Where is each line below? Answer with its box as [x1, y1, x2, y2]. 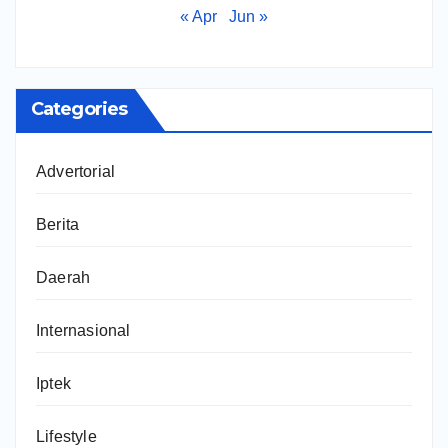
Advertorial [36, 162, 116, 180]
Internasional [36, 321, 131, 339]
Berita [36, 215, 80, 233]
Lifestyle [36, 427, 97, 445]
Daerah [36, 268, 91, 286]
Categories [31, 97, 127, 120]
